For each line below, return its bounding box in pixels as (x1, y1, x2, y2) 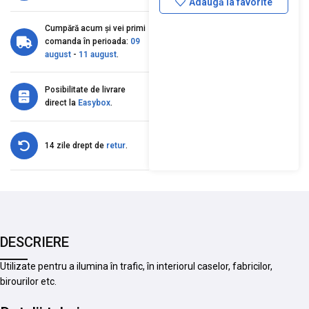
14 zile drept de (45, 140, 106, 150)
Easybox (78, 98, 110, 108)
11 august (79, 50, 117, 60)
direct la (45, 98, 78, 108)
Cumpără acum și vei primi (45, 23, 146, 34)
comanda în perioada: (45, 37, 130, 47)
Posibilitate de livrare (45, 85, 126, 95)
